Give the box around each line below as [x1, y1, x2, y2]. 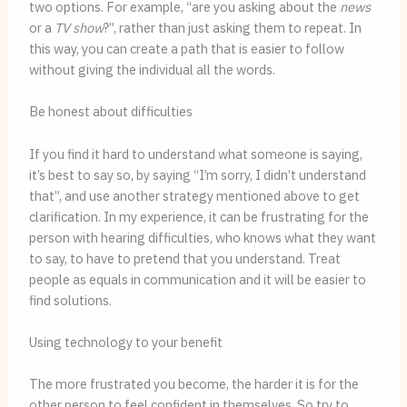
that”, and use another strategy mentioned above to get [28, 186, 360, 204]
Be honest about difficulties [28, 103, 193, 121]
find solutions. [28, 291, 112, 309]
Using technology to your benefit [28, 333, 223, 352]
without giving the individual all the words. [28, 61, 275, 79]
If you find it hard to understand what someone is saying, [28, 144, 362, 163]
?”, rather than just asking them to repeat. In [103, 19, 362, 37]
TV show [54, 19, 104, 37]
